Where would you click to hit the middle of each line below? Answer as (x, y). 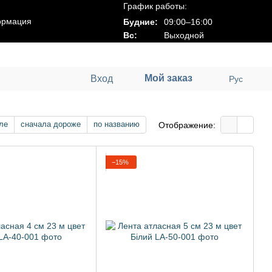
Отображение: (187, 125)
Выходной (183, 35)
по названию (117, 124)
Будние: (141, 22)
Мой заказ (168, 78)
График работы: (155, 6)
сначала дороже (51, 124)
